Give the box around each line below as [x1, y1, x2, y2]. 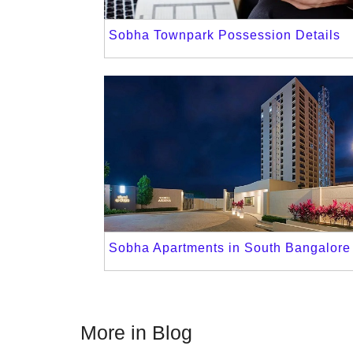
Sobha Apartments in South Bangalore [109, 241, 351, 255]
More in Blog [80, 321, 192, 344]
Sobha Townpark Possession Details [109, 28, 340, 43]
